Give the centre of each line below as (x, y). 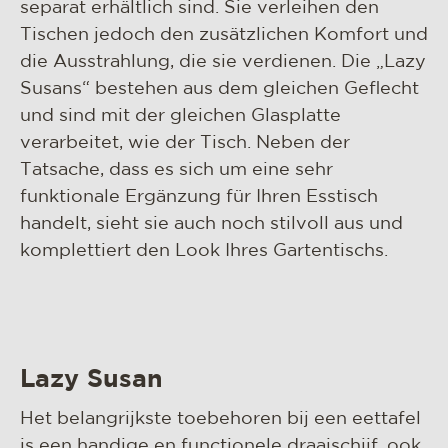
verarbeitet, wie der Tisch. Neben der (185, 143)
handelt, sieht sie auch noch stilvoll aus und (211, 224)
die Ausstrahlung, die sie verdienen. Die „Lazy (223, 62)
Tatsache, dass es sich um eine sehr (176, 170)
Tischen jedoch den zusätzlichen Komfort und (224, 35)
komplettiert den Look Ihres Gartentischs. (204, 251)
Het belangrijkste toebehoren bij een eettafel (220, 419)
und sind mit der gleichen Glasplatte (180, 116)
